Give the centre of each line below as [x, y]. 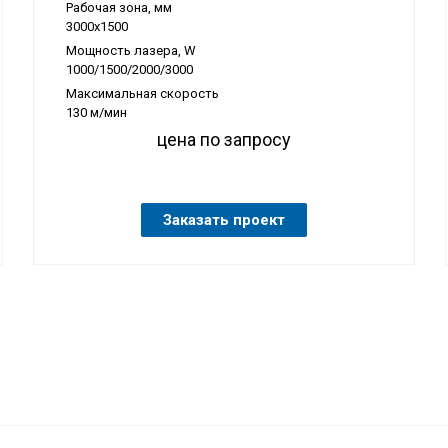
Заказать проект [224, 219]
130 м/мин [96, 112]
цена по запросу [224, 139]
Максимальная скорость [142, 93]
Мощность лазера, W [131, 50]
